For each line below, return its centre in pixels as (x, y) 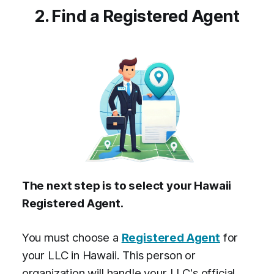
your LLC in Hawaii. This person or (109, 256)
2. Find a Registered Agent (137, 16)
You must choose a (72, 238)
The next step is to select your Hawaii (127, 186)
